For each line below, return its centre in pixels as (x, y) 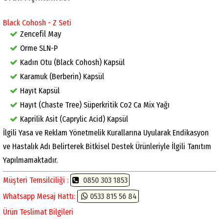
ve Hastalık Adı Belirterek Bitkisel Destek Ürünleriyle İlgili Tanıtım (107, 146)
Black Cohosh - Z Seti (37, 22)
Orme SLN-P (39, 48)
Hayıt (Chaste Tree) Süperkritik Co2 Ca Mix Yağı (95, 105)
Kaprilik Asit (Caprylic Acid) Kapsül (74, 119)
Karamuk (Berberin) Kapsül (62, 76)
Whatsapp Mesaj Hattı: (40, 196)
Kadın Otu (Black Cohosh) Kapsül (72, 62)
